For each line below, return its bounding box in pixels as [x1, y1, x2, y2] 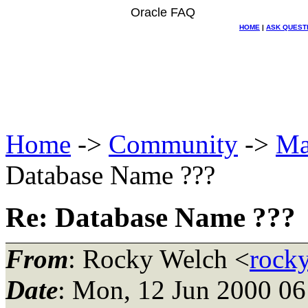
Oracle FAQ [131, 5, 195, 19]
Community [109, 129, 238, 159]
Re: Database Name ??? [5, 202, 296, 233]
